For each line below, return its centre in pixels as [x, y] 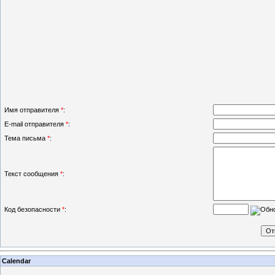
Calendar [16, 261]
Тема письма [26, 138]
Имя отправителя [33, 110]
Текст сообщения [32, 174]
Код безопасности [33, 210]
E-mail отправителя [35, 124]
